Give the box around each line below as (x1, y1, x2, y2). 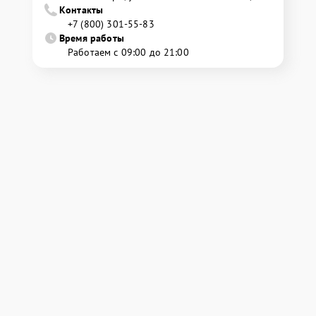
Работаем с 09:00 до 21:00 (68, 45, 189, 59)
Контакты (59, 3, 104, 16)
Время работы (59, 31, 124, 44)
